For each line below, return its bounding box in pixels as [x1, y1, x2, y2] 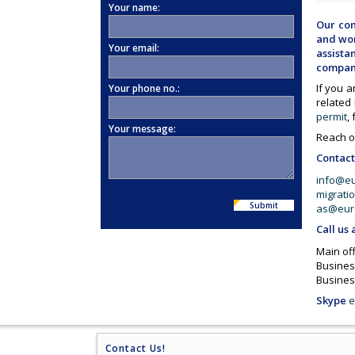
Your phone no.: [109, 82, 180, 95]
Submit [250, 200, 278, 211]
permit [316, 109, 347, 124]
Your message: [109, 122, 176, 136]
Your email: [109, 41, 159, 55]
